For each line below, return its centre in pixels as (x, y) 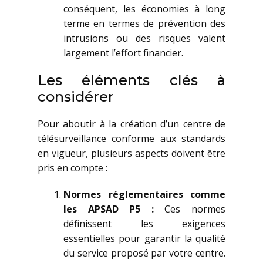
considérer (76, 97)
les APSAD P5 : (109, 209)
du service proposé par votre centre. (144, 253)
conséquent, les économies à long (144, 9)
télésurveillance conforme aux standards (131, 139)
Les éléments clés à (131, 80)
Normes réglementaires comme (144, 194)
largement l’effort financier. (123, 53)
